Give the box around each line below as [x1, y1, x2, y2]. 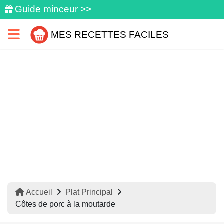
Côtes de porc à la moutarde [15, 200, 115, 208]
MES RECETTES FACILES [51, 29, 169, 40]
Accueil [24, 188, 52, 196]
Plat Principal [65, 188, 113, 196]
